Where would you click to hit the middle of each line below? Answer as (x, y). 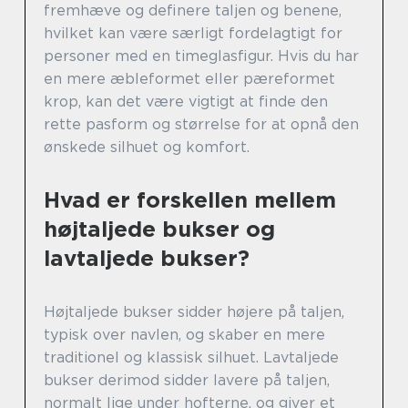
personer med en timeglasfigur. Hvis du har (201, 56)
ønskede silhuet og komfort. (147, 147)
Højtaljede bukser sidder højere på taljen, (194, 311)
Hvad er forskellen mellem (190, 199)
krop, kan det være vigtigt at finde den (186, 101)
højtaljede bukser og (159, 229)
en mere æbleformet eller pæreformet (189, 78)
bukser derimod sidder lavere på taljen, (187, 380)
